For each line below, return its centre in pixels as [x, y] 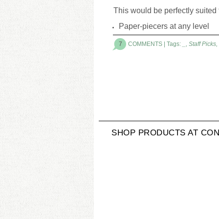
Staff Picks [202, 44]
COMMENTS [145, 44]
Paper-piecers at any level [164, 26]
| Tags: [172, 44]
